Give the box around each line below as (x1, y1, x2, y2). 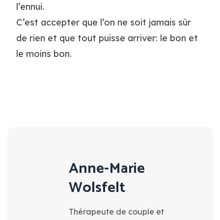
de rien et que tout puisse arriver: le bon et (16, 32, 198, 44)
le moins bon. (16, 48, 72, 59)
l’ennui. (16, 1, 44, 12)
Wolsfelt (69, 175, 125, 200)
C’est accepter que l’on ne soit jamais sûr (16, 17, 191, 28)
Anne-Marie (69, 156, 145, 181)
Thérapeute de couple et (69, 206, 164, 217)
